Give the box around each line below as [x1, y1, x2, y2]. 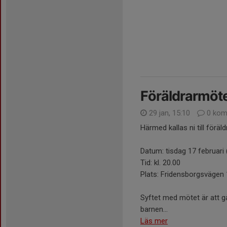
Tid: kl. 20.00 [140, 158, 180, 167]
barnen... [140, 205, 168, 214]
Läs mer [140, 216, 168, 225]
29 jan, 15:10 [147, 108, 192, 118]
